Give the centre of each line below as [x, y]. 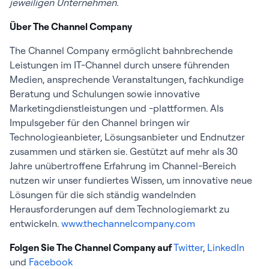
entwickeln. [35, 223]
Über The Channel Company [71, 26]
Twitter [188, 247]
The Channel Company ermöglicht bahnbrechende [121, 50]
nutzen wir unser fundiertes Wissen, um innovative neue [131, 180]
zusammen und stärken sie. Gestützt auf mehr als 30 [124, 151]
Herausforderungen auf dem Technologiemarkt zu [119, 209]
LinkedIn [226, 247]
